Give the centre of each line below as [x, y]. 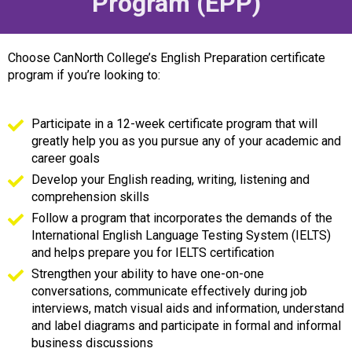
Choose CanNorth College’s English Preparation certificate [167, 58]
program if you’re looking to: [84, 75]
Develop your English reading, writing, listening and [170, 180]
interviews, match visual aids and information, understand [188, 309]
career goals [66, 159]
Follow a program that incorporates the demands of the [182, 218]
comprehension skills [90, 197]
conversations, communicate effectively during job [169, 291]
